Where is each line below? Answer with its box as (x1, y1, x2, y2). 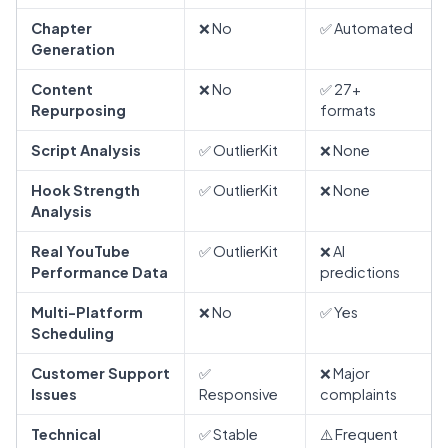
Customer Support (31, 363, 170, 382)
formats (320, 100, 376, 119)
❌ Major (320, 363, 370, 382)
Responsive (199, 384, 278, 403)
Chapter (31, 18, 92, 37)
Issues (31, 384, 77, 403)
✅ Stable (199, 424, 258, 443)
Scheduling (31, 323, 114, 342)
